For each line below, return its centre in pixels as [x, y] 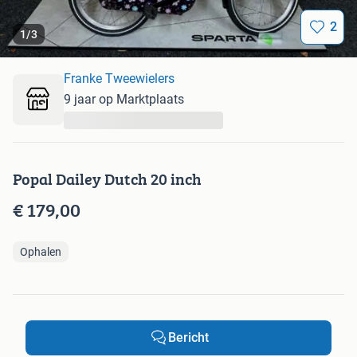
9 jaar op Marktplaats [124, 100]
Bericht [188, 338]
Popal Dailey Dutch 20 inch [107, 179]
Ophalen [41, 252]
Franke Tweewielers [119, 79]
